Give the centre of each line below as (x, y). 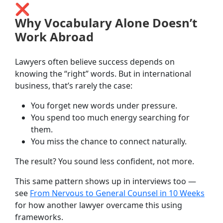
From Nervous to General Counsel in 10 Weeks (117, 193)
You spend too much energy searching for (110, 117)
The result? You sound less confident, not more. (105, 161)
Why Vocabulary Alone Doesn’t (106, 22)
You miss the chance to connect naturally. (109, 141)
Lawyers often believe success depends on (95, 61)
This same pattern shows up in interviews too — (106, 181)
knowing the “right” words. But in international (103, 73)
